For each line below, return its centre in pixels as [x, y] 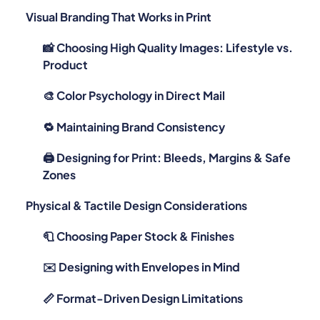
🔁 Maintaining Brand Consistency [134, 107]
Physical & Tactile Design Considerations [136, 186]
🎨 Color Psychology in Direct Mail [134, 76]
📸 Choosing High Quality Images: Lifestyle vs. [168, 29]
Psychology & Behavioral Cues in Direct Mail [145, 309]
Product [65, 46]
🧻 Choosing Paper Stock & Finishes [139, 217]
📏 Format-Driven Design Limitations [143, 279]
